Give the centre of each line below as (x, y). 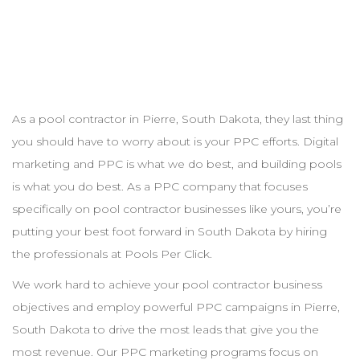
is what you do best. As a (83, 186)
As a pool (40, 119)
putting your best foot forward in (105, 231)
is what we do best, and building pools (232, 164)
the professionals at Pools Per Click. (112, 254)
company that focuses (243, 186)
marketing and (55, 164)
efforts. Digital (299, 141)
